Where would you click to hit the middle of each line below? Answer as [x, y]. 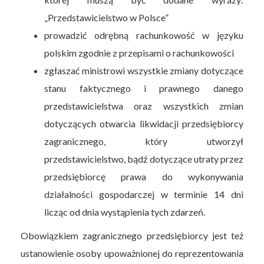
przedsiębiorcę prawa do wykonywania [144, 176]
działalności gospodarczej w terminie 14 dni [144, 194]
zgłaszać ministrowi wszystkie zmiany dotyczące [144, 70]
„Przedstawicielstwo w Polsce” [107, 17]
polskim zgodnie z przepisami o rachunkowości [139, 52]
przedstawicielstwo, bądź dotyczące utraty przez [144, 159]
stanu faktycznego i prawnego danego [144, 88]
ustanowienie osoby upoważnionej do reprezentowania [132, 253]
